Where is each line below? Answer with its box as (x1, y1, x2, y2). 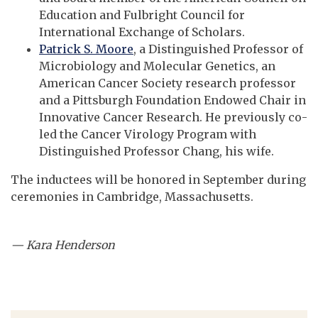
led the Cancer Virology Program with (39, 127, 256, 142)
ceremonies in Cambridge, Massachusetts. (11, 190, 253, 204)
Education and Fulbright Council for (39, 8, 245, 23)
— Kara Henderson (11, 238, 115, 253)
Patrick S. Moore (39, 42, 133, 57)
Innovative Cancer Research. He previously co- (39, 110, 307, 125)
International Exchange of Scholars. (39, 25, 245, 40)
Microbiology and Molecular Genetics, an (39, 59, 275, 74)
